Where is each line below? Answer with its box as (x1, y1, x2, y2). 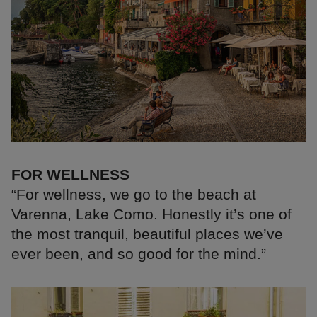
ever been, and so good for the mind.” (11, 246, 266, 263)
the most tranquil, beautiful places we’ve (11, 226, 283, 243)
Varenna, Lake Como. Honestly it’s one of (11, 206, 292, 223)
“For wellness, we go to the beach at (11, 186, 256, 203)
